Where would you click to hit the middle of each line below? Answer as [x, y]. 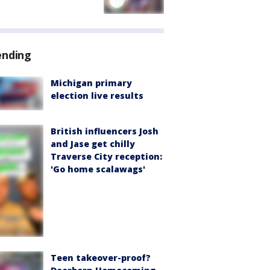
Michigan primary [91, 83]
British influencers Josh [105, 131]
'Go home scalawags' [98, 169]
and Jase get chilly [93, 144]
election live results [97, 96]
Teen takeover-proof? [101, 257]
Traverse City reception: [106, 157]
